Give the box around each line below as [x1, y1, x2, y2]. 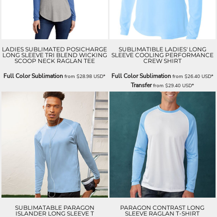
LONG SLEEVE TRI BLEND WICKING [2, 51, 107, 59]
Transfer [130, 81, 152, 89]
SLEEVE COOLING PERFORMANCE [111, 51, 214, 59]
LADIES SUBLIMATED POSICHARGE [2, 45, 108, 53]
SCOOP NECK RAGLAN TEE [14, 57, 95, 64]
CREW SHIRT [143, 57, 182, 64]
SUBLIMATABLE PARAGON [15, 204, 94, 212]
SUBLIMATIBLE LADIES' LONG [118, 45, 206, 53]
